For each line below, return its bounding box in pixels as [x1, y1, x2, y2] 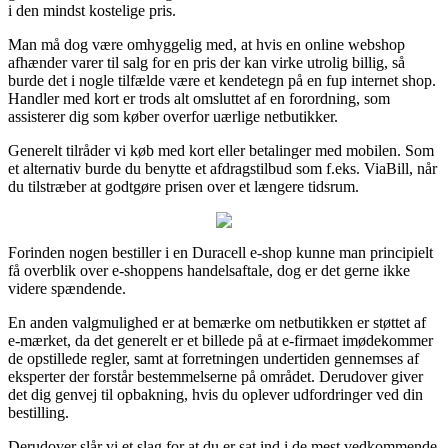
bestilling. [8, 403, 69, 421]
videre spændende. [8, 279, 126, 297]
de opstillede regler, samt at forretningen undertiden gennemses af [8, 349, 419, 367]
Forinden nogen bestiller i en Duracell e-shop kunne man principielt [8, 243, 433, 261]
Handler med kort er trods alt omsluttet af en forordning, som [8, 89, 390, 107]
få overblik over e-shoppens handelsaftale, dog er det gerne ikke [8, 261, 410, 279]
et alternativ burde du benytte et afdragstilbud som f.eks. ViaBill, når [8, 159, 437, 177]
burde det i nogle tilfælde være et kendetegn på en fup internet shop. [8, 71, 436, 89]
